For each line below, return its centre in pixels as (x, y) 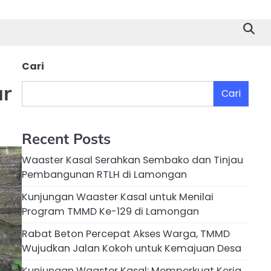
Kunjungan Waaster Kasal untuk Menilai (118, 197)
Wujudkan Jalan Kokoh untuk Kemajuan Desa (132, 249)
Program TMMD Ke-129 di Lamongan (110, 212)
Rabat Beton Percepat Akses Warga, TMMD (126, 234)
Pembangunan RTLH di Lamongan (104, 175)
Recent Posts (66, 139)
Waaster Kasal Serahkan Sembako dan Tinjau (132, 160)
